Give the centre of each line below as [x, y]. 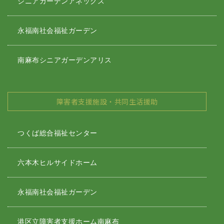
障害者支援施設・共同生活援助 [107, 101]
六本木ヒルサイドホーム [57, 162]
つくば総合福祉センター [57, 133]
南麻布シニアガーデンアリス [65, 60]
